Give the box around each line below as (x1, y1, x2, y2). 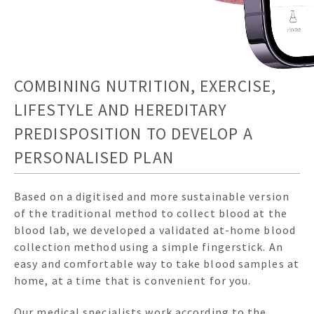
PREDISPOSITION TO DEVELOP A (14, 123, 253, 144)
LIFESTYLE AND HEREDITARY (14, 99, 228, 120)
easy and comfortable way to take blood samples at (14, 257, 299, 271)
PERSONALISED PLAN (14, 146, 174, 168)
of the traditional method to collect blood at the (14, 206, 287, 221)
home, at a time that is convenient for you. (14, 273, 252, 288)
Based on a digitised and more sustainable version (14, 189, 289, 204)
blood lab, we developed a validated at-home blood (14, 223, 296, 238)
